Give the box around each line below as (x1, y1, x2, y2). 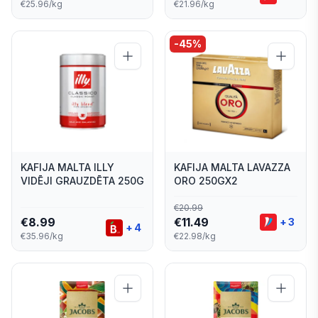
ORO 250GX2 (174, 175, 238, 187)
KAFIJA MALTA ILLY (21, 161, 114, 173)
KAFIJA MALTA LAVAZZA (174, 161, 290, 173)
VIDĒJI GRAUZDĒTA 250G (21, 175, 144, 187)
